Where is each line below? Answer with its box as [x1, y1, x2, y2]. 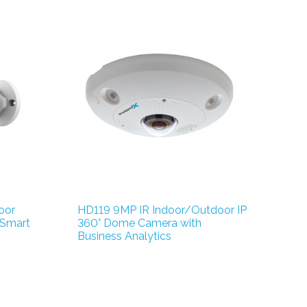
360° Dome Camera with [77, 217, 201, 230]
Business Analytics [77, 230, 171, 243]
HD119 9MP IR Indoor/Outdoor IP [77, 204, 247, 217]
